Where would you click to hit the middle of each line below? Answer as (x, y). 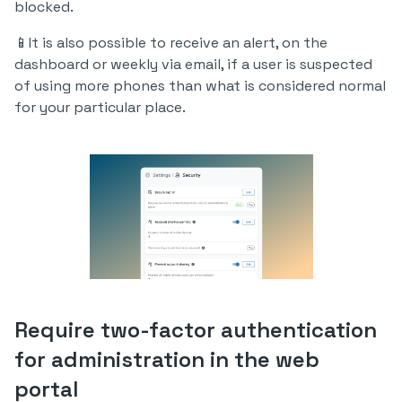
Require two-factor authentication (196, 330)
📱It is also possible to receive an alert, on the (171, 43)
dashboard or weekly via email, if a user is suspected (193, 64)
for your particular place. (100, 107)
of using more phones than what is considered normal (200, 86)
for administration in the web (167, 359)
